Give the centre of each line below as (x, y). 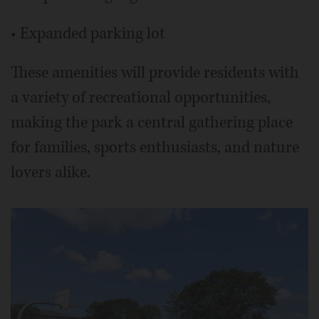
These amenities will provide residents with (155, 73)
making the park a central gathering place (152, 123)
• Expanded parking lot (88, 34)
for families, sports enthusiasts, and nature (155, 148)
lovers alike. (51, 173)
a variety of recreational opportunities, (141, 98)
